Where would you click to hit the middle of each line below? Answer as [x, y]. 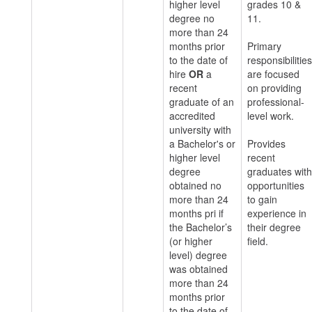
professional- [276, 102]
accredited [192, 116]
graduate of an [202, 102]
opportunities [276, 185]
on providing [274, 88]
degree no [192, 18]
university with [200, 130]
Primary [264, 46]
